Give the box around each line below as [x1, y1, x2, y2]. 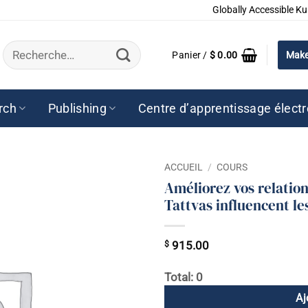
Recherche [2, 38, 52, 52]
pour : [2, 51, 30, 65]
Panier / [172, 49, 210, 60]
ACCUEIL [164, 162, 203, 173]
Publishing [47, 101, 107, 115]
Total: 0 [164, 271, 203, 285]
